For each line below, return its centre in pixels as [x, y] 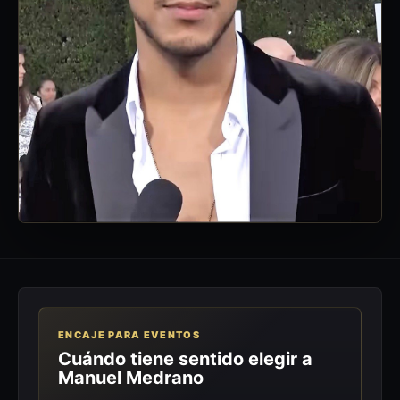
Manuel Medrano [131, 377]
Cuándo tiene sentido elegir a [186, 358]
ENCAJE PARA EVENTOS [129, 334]
